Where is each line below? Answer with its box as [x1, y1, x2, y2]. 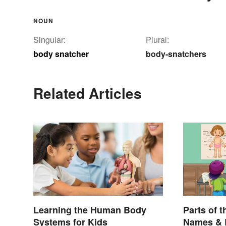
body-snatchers [146, 47, 206, 60]
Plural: [146, 33, 169, 45]
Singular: [33, 33, 66, 45]
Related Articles [33, 82, 142, 103]
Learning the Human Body [33, 203, 146, 216]
